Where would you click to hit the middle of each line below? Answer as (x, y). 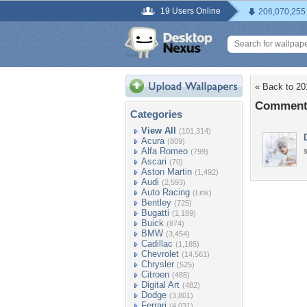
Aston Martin (167, 172)
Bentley (156, 202)
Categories (156, 114)
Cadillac (157, 244)
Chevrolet (160, 254)
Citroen (155, 274)
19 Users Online (191, 11)
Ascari (154, 161)
